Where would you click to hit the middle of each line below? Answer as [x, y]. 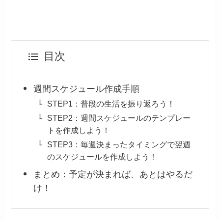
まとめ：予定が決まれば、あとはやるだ [113, 174]
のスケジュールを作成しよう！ [102, 156]
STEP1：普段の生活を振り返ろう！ [111, 103]
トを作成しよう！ [79, 130]
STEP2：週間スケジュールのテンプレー [119, 118]
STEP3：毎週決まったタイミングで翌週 [119, 144]
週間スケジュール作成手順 [87, 89]
